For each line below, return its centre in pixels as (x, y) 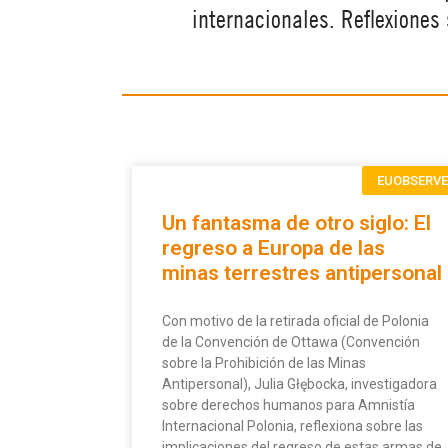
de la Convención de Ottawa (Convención (291, 342)
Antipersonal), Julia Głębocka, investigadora (299, 384)
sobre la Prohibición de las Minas (264, 363)
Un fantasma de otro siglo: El (296, 223)
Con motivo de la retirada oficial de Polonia (295, 321)
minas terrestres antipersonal (302, 273)
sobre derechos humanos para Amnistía (288, 405)
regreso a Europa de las (273, 248)
